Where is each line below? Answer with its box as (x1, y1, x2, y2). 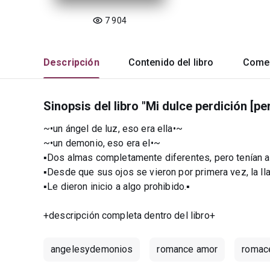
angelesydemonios (51, 243, 133, 255)
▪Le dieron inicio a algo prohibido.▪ (43, 181, 190, 192)
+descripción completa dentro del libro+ (43, 210, 215, 221)
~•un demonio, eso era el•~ (43, 137, 160, 149)
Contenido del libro (128, 57, 214, 68)
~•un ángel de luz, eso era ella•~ (43, 123, 183, 134)
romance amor (157, 243, 218, 255)
